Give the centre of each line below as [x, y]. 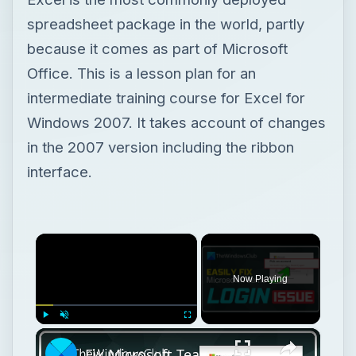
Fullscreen [201, 331]
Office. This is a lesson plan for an [141, 73]
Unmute [75, 331]
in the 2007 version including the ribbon [160, 147]
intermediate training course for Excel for [166, 97]
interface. [59, 171]
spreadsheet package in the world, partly [165, 23]
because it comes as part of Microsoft [157, 48]
